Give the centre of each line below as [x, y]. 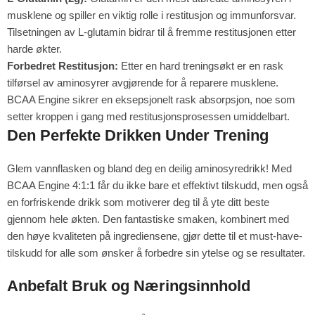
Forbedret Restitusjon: [63, 65]
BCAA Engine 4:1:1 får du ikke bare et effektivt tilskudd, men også [157, 185]
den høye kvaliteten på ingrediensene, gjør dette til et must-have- [155, 236]
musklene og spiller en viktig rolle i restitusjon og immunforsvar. [152, 15]
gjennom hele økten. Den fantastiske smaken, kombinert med [148, 219]
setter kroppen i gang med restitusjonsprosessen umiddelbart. [148, 116]
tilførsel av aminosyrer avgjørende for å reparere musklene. [143, 82]
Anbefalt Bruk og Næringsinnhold [129, 285]
